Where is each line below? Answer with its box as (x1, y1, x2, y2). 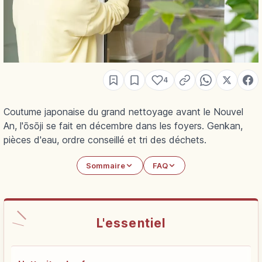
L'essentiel (96, 215, 166, 230)
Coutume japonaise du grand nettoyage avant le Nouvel (4, 106, 243, 118)
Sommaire (86, 161, 126, 170)
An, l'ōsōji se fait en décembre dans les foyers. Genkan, (4, 120, 243, 132)
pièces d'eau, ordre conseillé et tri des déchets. (4, 134, 206, 146)
